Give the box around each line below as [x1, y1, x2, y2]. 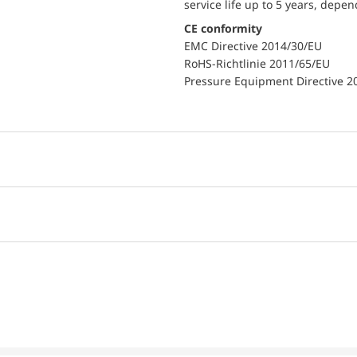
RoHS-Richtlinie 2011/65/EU [184, 56, 330, 71]
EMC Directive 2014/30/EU [184, 38, 322, 53]
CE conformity [191, 21, 262, 36]
